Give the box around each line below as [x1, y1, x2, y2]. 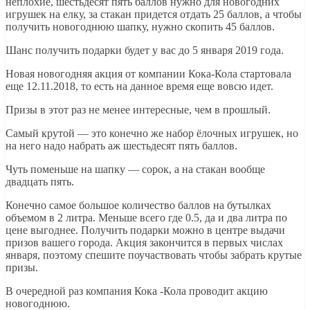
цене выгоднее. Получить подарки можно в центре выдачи [6, 224, 285, 236]
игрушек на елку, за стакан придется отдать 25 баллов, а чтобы [6, 8, 302, 20]
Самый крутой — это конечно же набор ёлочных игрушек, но [6, 127, 298, 139]
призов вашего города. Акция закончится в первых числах [6, 236, 283, 248]
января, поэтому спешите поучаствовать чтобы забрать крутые [6, 248, 302, 261]
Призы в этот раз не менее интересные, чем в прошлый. [6, 103, 271, 116]
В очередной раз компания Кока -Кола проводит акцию [6, 284, 268, 297]
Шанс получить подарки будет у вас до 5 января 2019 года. [6, 44, 284, 56]
